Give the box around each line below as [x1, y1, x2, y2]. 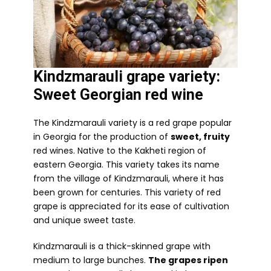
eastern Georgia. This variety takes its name [33, 158, 220, 171]
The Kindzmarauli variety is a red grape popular [33, 116, 232, 129]
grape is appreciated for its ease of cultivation [33, 200, 229, 212]
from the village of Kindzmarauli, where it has [33, 172, 224, 184]
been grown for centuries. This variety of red [33, 186, 221, 198]
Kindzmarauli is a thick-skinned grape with [33, 240, 211, 252]
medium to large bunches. [33, 253, 148, 266]
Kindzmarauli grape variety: [33, 67, 220, 85]
